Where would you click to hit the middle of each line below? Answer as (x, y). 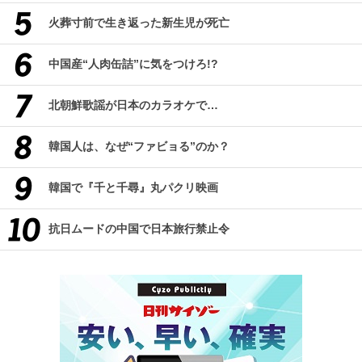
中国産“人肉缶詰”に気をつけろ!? (133, 64)
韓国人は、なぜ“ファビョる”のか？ (139, 147)
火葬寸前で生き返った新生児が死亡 (139, 23)
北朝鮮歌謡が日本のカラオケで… (133, 105)
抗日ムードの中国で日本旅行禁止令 (139, 229)
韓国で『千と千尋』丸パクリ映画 (133, 188)
